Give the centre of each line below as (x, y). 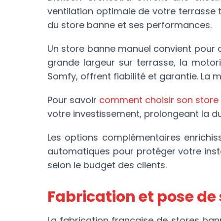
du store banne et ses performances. (129, 25)
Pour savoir (73, 100)
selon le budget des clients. (107, 165)
